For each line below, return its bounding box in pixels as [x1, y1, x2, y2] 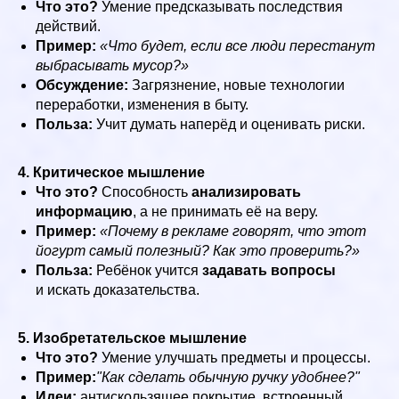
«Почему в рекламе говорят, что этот [100, 223, 366, 239]
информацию [36, 203, 133, 219]
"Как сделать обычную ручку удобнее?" [96, 369, 360, 385]
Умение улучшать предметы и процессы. [98, 349, 370, 365]
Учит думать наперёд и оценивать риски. [93, 116, 365, 132]
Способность [98, 183, 191, 199]
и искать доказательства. [36, 281, 199, 297]
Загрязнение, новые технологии [128, 77, 345, 93]
